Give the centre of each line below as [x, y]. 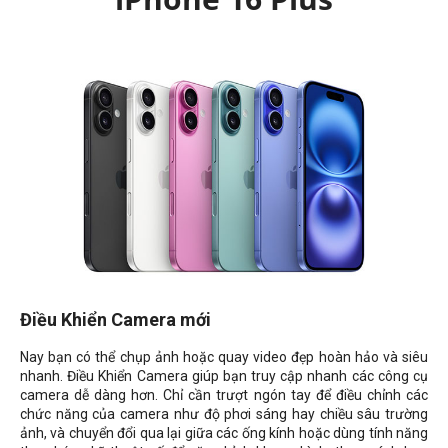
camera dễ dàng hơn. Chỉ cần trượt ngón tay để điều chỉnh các [224, 394]
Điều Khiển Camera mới [115, 319]
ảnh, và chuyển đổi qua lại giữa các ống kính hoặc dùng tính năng [224, 432]
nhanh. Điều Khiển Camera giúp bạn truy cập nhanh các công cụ [224, 375]
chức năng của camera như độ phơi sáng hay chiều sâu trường [224, 413]
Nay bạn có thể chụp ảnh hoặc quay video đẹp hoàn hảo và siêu [224, 356]
